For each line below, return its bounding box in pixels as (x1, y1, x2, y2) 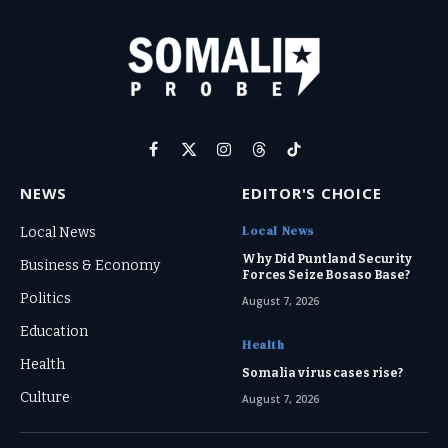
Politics (20, 290, 71, 308)
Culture (20, 389, 70, 407)
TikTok (292, 150, 339, 168)
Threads (257, 150, 313, 168)
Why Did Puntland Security (242, 252, 413, 267)
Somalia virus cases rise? (242, 366, 403, 381)
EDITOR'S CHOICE (242, 183, 382, 204)
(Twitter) (187, 171, 248, 189)
